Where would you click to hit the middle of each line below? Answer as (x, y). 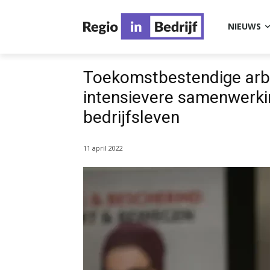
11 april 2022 (103, 148)
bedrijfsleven (131, 117)
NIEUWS (245, 26)
